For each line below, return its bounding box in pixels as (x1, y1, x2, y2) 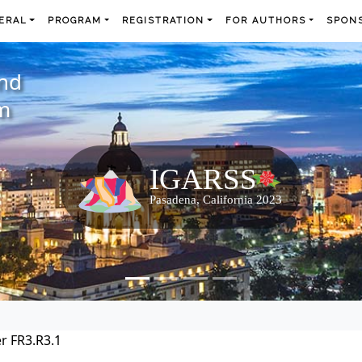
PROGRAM (48, 15, 103, 26)
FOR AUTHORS (225, 15, 306, 26)
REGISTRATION (122, 15, 205, 26)
